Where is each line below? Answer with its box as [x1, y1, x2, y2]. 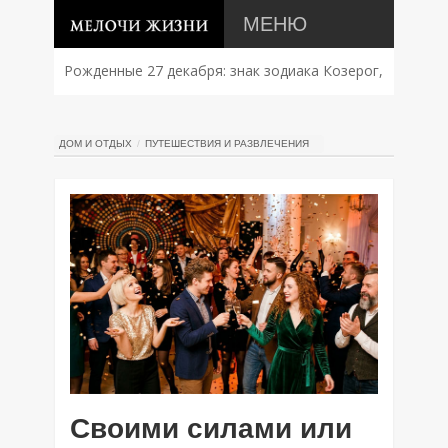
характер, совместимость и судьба [64, 107, 304, 126]
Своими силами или [70, 413, 352, 444]
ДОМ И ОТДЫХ [59, 138, 132, 149]
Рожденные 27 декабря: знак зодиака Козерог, [64, 61, 383, 80]
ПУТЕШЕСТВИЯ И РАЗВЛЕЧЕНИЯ [145, 138, 309, 149]
